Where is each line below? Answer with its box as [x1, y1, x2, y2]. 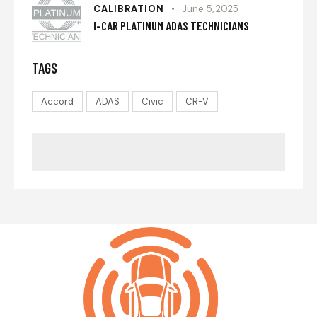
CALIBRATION [93, 3, 164, 16]
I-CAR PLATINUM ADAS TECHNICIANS [93, 18, 249, 33]
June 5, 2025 [182, 3, 239, 16]
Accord [41, 95, 74, 108]
